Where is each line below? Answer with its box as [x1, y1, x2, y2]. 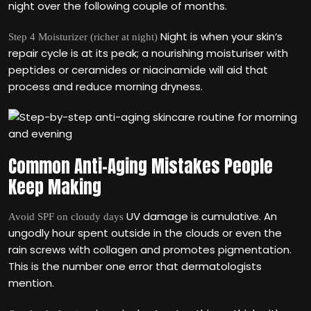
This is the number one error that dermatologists [8, 259, 262, 274]
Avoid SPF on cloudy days [8, 211, 124, 222]
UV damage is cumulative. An [124, 209, 277, 224]
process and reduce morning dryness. [8, 79, 203, 94]
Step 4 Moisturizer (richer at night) [8, 31, 158, 42]
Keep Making [8, 174, 101, 200]
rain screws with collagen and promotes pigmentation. [8, 242, 292, 257]
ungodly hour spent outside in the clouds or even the [8, 226, 282, 240]
